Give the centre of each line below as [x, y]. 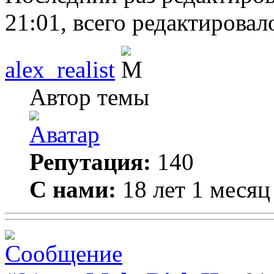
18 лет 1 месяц [193, 189]
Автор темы [89, 97]
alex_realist [60, 69]
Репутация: [90, 162]
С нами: [73, 189]
